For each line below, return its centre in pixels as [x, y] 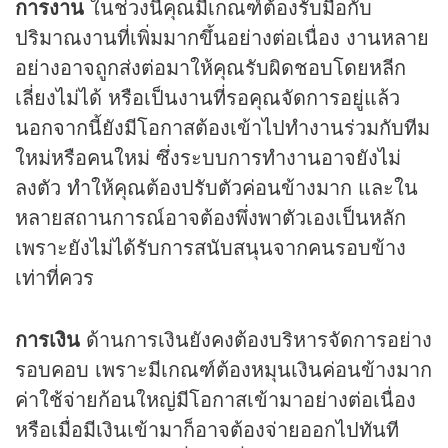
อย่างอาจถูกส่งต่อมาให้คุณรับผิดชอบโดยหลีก [210, 66]
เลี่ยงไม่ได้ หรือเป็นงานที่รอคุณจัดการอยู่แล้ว [207, 96]
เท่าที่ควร [54, 276]
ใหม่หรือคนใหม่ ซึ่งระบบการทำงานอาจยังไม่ [208, 156]
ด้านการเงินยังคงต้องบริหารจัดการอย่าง [259, 338]
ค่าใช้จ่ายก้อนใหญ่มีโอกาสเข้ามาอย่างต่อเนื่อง [215, 398]
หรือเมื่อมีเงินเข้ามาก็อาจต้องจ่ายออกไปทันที [207, 428]
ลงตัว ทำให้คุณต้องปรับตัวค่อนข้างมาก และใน [216, 186]
